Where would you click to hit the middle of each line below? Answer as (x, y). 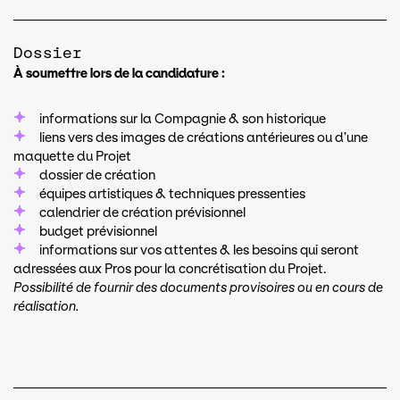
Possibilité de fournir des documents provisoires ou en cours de (198, 288)
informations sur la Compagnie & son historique (183, 119)
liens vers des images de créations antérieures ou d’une (204, 138)
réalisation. (46, 307)
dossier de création (97, 175)
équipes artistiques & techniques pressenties (172, 194)
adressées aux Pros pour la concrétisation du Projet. (170, 269)
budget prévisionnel (98, 232)
